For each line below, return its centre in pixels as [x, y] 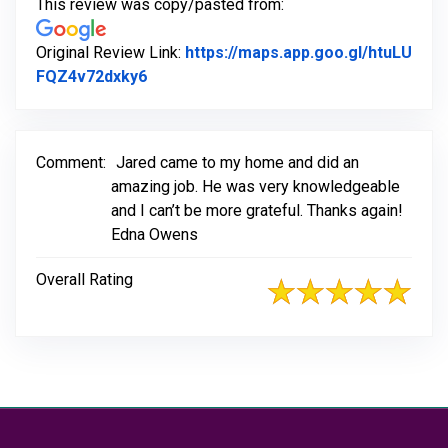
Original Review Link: [110, 53]
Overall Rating [84, 280]
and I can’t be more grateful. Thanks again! [257, 211]
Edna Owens [154, 235]
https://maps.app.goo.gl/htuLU [298, 53]
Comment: [71, 163]
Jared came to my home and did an [237, 163]
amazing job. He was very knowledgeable [255, 187]
